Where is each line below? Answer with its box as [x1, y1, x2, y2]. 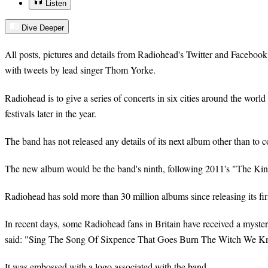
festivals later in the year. [5, 106, 96, 120]
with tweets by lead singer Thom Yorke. [5, 63, 156, 77]
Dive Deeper [22, 23, 64, 33]
